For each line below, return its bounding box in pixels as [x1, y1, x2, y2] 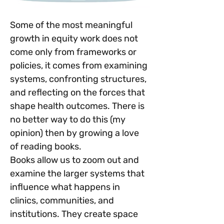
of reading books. [10, 141, 81, 152]
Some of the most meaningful [10, 19, 134, 31]
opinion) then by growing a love [10, 127, 141, 139]
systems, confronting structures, [10, 73, 148, 85]
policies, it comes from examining [10, 60, 149, 71]
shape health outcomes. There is [10, 100, 146, 112]
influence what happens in [10, 181, 122, 193]
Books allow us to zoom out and [10, 154, 141, 166]
